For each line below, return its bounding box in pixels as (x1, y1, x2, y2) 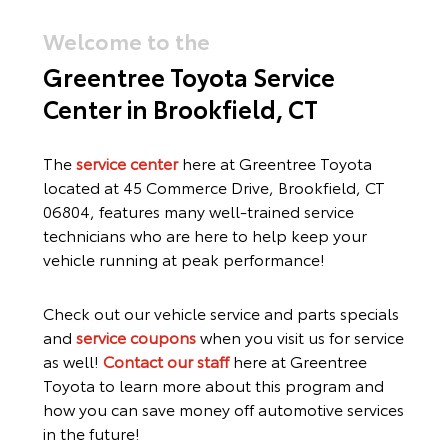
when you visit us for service (199, 325, 404, 348)
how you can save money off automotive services (42, 397, 404, 420)
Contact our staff (102, 349, 229, 372)
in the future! (42, 421, 140, 444)
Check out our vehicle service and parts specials (42, 301, 399, 324)
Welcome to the (42, 25, 210, 56)
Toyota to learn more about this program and (42, 373, 384, 396)
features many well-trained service (98, 199, 354, 222)
